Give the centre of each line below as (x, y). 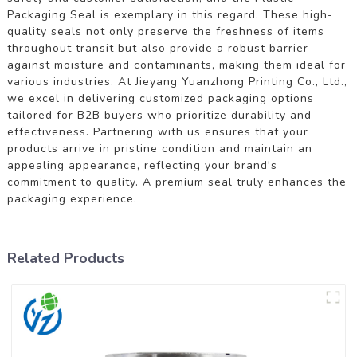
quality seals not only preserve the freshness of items (165, 31)
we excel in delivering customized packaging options (160, 98)
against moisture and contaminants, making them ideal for (176, 65)
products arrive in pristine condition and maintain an (159, 148)
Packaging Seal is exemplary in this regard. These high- (170, 14)
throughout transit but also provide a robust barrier (157, 48)
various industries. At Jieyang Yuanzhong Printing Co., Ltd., (177, 81)
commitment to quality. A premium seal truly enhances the (177, 182)
